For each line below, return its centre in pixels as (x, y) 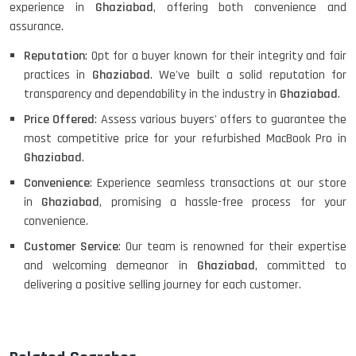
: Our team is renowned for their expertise (232, 246)
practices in (58, 75)
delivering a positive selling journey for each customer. (163, 284)
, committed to (301, 265)
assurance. (37, 26)
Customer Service (71, 246)
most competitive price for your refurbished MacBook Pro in (185, 138)
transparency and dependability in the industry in (152, 94)
